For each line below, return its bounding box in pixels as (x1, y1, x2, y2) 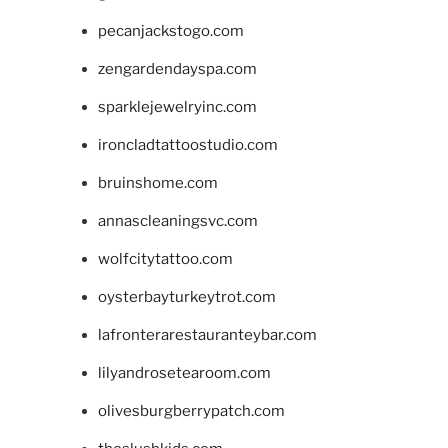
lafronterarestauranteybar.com (97, 325, 317, 344)
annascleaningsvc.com (97, 211, 258, 230)
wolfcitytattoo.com (97, 249, 233, 268)
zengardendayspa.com (97, 59, 257, 78)
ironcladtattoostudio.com (97, 135, 278, 154)
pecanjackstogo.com (97, 21, 244, 40)
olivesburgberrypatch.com (97, 401, 285, 420)
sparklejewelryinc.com (97, 97, 257, 116)
